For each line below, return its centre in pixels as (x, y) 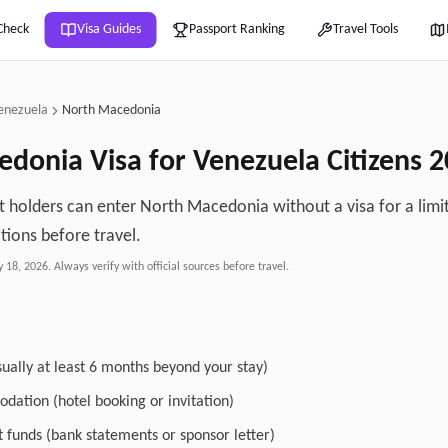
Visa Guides (108, 29)
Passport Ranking (236, 29)
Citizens (374, 162)
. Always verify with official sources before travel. (168, 267)
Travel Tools (365, 29)
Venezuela (256, 162)
